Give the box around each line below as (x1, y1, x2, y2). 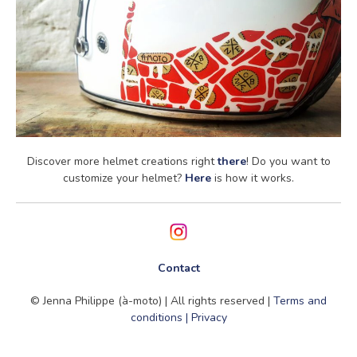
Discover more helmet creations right (26, 153, 218, 169)
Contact (157, 260, 200, 276)
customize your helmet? (63, 170, 185, 186)
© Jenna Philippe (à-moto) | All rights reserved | (30, 292, 273, 308)
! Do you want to (245, 153, 331, 169)
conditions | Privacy (130, 309, 227, 325)
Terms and (273, 292, 327, 308)
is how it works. (214, 170, 294, 186)
